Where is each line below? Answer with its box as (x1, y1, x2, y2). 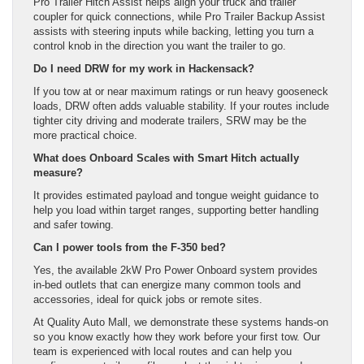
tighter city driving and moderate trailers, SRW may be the (33, 115, 306, 128)
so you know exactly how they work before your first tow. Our (33, 331, 320, 344)
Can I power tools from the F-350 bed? (33, 241, 226, 254)
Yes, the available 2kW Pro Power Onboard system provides (33, 264, 318, 277)
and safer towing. (33, 219, 114, 232)
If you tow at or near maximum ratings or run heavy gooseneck (33, 85, 328, 98)
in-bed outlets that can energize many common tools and (33, 279, 301, 292)
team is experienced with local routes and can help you (33, 345, 292, 358)
